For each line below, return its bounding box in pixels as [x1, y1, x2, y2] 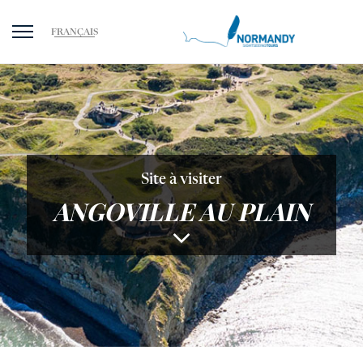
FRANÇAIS [51, 28, 98, 37]
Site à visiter [141, 172, 222, 187]
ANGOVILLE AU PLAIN [53, 194, 310, 228]
